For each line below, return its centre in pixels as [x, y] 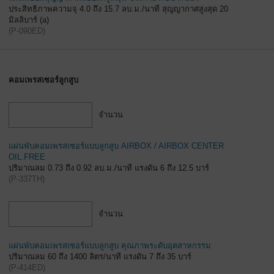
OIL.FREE [27, 157]
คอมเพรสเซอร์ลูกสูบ [43, 80]
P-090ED [27, 31]
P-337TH [27, 179]
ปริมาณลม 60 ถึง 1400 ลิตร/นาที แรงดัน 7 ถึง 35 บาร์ [100, 256]
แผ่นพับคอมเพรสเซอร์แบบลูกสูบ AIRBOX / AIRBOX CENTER [116, 146]
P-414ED [27, 267]
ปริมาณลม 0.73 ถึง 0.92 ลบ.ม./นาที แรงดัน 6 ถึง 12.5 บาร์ [109, 168]
